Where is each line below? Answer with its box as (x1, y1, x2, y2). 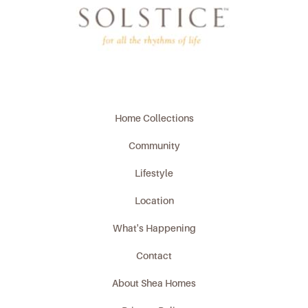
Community (128, 140, 180, 151)
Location (134, 195, 174, 206)
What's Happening (112, 222, 196, 234)
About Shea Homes (112, 277, 196, 289)
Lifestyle (135, 167, 173, 179)
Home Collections (114, 112, 194, 124)
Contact (136, 250, 172, 261)
